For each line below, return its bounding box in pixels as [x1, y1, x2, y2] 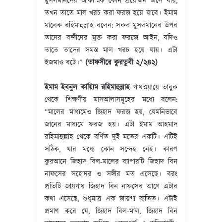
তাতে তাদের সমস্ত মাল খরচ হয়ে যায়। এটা [45, 45, 177, 55]
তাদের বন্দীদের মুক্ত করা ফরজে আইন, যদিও [45, 33, 177, 43]
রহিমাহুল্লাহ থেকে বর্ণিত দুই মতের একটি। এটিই [45, 132, 177, 142]
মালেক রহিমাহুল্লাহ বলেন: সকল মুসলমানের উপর [45, 20, 177, 31]
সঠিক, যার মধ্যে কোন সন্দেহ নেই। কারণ [45, 144, 177, 155]
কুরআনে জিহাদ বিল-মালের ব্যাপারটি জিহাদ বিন [45, 157, 177, 167]
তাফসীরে [88, 57, 111, 68]
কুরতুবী [114, 57, 133, 68]
